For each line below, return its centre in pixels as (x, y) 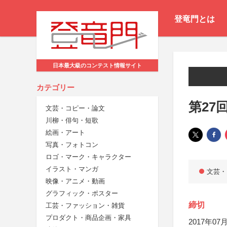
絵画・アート (65, 133)
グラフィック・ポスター (82, 194)
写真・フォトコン (72, 145)
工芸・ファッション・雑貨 (85, 206)
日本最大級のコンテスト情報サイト (97, 66)
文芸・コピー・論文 (75, 108)
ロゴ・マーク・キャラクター (88, 157)
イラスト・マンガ (72, 169)
